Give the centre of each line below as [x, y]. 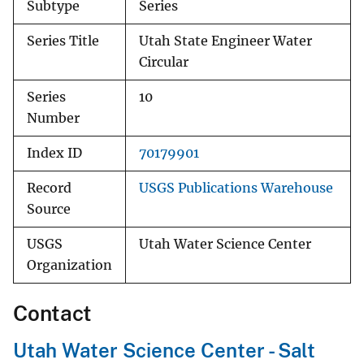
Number [53, 119]
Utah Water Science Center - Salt [164, 351]
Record [49, 188]
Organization [69, 266]
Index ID [54, 154]
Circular [164, 63]
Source [49, 210]
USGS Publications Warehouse [236, 188]
